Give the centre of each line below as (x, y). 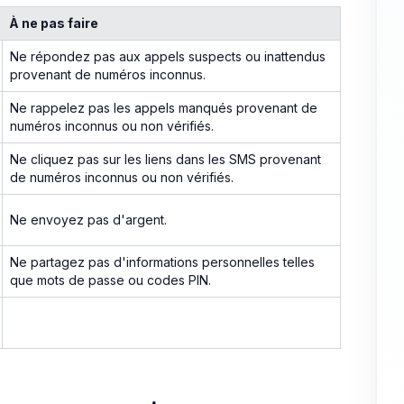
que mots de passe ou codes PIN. (110, 280)
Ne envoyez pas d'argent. (88, 219)
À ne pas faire (54, 23)
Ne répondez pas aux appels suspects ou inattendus (168, 56)
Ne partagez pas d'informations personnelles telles (162, 262)
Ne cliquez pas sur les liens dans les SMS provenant (165, 159)
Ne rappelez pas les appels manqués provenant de (164, 107)
